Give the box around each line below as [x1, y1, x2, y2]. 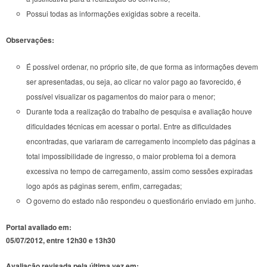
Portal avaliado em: [6, 221, 72, 232]
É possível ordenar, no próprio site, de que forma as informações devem [26, 61, 258, 72]
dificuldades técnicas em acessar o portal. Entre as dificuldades [26, 120, 231, 131]
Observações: [6, 34, 54, 45]
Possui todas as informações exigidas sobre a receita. [26, 8, 200, 18]
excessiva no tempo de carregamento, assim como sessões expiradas [26, 165, 253, 176]
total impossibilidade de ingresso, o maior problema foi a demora [26, 150, 236, 161]
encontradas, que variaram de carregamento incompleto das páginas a [26, 135, 256, 146]
